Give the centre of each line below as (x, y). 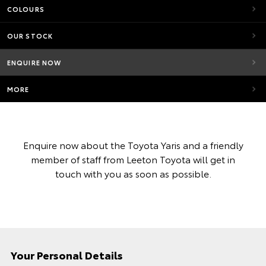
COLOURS (26, 9)
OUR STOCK (30, 36)
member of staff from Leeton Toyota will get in (133, 159)
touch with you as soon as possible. (133, 173)
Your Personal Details (67, 255)
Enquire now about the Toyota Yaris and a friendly (133, 145)
